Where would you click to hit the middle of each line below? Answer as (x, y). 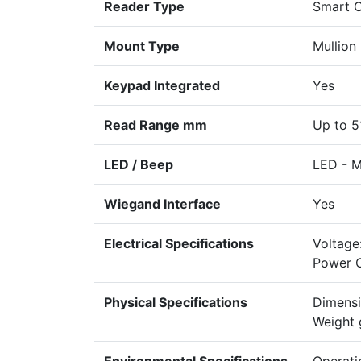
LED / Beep (139, 165)
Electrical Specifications (179, 244)
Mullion (334, 46)
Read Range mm (156, 125)
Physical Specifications (176, 303)
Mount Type (142, 46)
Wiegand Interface (162, 204)
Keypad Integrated (162, 86)
